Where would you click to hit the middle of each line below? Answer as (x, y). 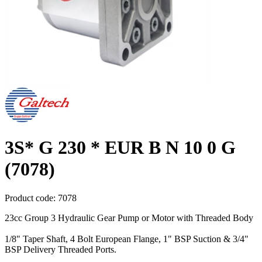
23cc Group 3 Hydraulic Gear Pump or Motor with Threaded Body (129, 218)
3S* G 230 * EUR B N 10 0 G (120, 148)
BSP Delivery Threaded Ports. (61, 249)
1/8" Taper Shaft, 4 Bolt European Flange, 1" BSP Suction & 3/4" (127, 239)
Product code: (31, 198)
